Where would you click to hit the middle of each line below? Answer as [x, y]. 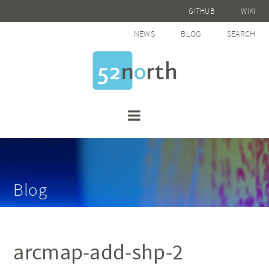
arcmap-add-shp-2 [98, 252]
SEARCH [241, 34]
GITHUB [202, 11]
